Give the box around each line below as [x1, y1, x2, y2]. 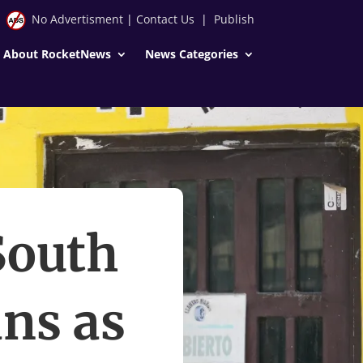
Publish [213, 11, 254, 27]
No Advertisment [31, 11, 123, 27]
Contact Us [135, 11, 194, 27]
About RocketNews [2, 45, 111, 62]
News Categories [144, 45, 238, 62]
